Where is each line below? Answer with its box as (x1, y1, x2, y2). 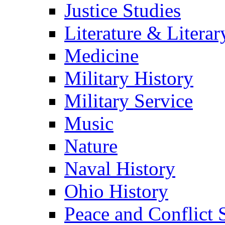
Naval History (64, 158, 175, 180)
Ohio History (64, 180, 168, 202)
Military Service (64, 90, 193, 112)
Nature (64, 135, 118, 157)
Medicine (64, 45, 139, 67)
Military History (64, 67, 193, 89)
